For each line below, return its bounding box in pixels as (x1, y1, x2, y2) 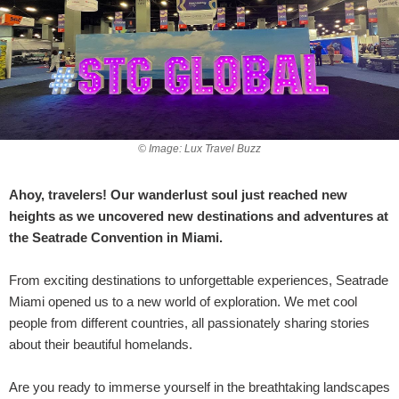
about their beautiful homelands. (9, 336, 192, 352)
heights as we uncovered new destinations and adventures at (9, 208, 388, 224)
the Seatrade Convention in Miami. (9, 229, 223, 245)
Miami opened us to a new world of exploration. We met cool (9, 293, 357, 309)
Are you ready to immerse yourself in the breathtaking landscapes (9, 379, 390, 395)
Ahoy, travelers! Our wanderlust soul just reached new (9, 186, 347, 202)
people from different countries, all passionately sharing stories (9, 314, 370, 330)
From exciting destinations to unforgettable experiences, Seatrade (9, 272, 388, 288)
